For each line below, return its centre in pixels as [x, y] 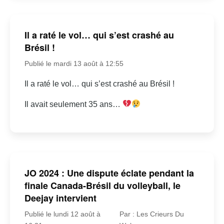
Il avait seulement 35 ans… [73, 104]
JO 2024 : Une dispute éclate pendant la [109, 173]
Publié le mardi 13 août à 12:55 [74, 63]
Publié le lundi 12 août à [62, 214]
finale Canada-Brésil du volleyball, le [102, 186]
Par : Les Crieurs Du [151, 214]
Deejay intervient [60, 198]
